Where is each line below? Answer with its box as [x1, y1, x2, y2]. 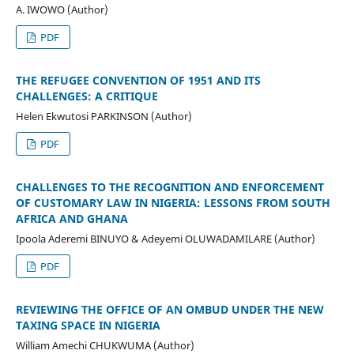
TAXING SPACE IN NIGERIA [15, 317, 160, 333]
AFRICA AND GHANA [15, 210, 128, 226]
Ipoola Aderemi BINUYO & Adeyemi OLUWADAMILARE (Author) [15, 231, 315, 246]
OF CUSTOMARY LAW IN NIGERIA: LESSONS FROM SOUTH [15, 194, 330, 210]
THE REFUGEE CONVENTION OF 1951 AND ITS [15, 72, 261, 88]
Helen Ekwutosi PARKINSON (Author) [15, 108, 192, 123]
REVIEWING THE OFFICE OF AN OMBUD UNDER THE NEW [15, 301, 324, 317]
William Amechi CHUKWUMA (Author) [15, 337, 194, 352]
